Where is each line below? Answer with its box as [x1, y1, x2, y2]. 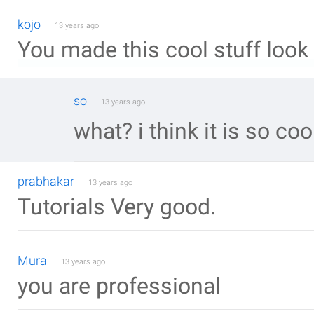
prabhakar [18, 174, 74, 189]
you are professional [18, 273, 221, 299]
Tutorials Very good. [18, 194, 216, 220]
